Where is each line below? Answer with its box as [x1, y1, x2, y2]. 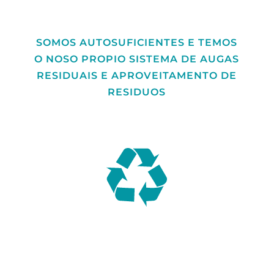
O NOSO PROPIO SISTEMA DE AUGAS [34, 53, 240, 65]
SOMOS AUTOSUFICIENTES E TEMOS [36, 36, 238, 48]
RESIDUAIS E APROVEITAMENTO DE [37, 69, 237, 81]
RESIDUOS [108, 86, 166, 98]
